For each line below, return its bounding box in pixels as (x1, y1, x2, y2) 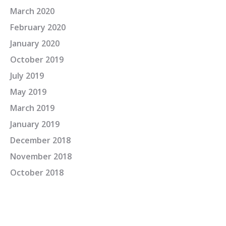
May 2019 (10, 86, 46, 97)
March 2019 (10, 102, 54, 114)
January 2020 (10, 38, 60, 49)
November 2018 (10, 151, 72, 162)
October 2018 (10, 167, 64, 178)
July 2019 (10, 70, 44, 81)
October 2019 (10, 54, 64, 65)
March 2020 (10, 6, 54, 17)
